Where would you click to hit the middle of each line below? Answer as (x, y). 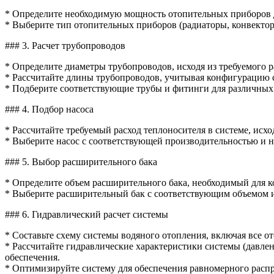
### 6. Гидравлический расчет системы (87, 214)
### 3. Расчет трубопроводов (65, 45)
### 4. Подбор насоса (49, 109)
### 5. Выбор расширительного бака (81, 161)
